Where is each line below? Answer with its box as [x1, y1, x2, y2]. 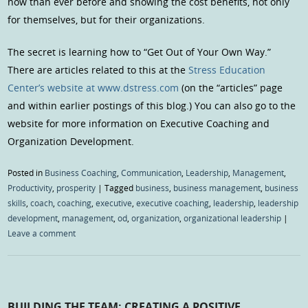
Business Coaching [45, 166, 118, 178]
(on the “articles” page [179, 80, 283, 94]
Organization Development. [8, 134, 135, 148]
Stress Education [188, 63, 266, 76]
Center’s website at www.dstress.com [8, 80, 179, 94]
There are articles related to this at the [8, 63, 189, 76]
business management [173, 181, 261, 193]
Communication [121, 166, 182, 178]
